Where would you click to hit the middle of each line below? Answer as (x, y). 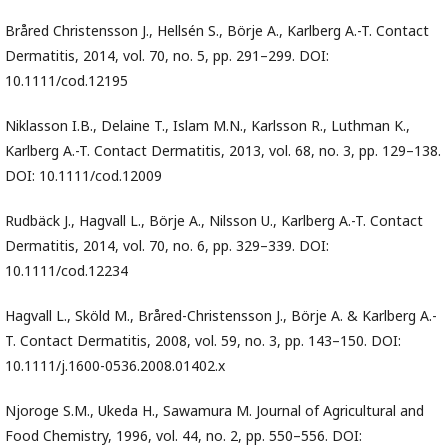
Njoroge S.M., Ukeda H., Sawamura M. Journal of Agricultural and (214, 411)
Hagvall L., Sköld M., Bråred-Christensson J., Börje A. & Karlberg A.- (221, 316)
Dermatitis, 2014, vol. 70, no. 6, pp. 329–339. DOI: (167, 246)
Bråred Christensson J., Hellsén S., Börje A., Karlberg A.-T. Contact (217, 31)
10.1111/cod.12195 (66, 81)
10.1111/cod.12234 (66, 271)
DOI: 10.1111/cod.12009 (83, 176)
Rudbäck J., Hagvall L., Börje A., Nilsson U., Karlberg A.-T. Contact (214, 221)
